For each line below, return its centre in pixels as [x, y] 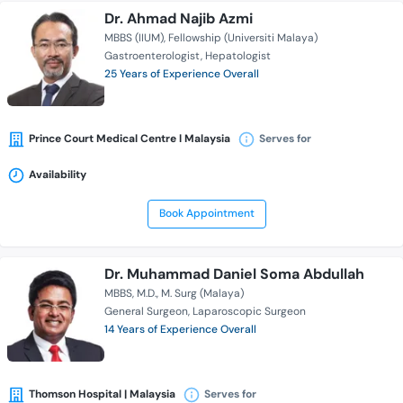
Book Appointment [206, 214]
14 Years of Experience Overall [180, 330]
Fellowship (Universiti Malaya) [243, 38]
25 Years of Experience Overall [182, 74]
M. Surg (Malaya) [202, 294]
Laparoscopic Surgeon [249, 312]
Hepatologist [238, 56]
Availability [58, 175]
